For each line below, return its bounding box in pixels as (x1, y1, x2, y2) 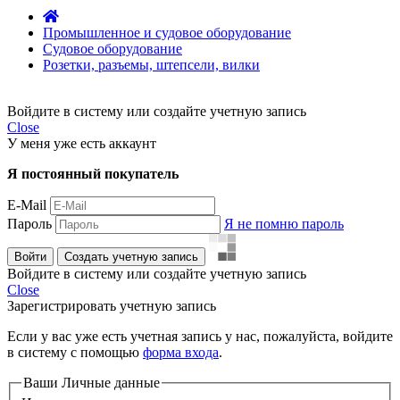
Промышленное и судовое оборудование (43, 24, 291, 40)
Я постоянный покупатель (7, 165, 179, 181)
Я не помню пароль (224, 215, 344, 231)
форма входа (143, 344, 219, 360)
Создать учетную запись (64, 249, 198, 263)
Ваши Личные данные (23, 374, 160, 390)
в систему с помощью (7, 344, 143, 360)
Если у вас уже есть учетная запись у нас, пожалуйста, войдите (7, 328, 393, 344)
